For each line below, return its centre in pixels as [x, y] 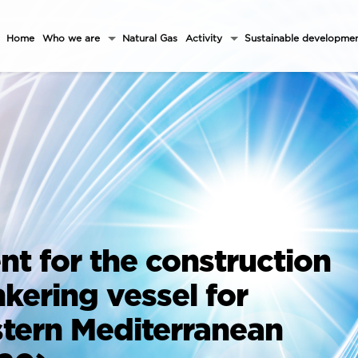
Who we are [71, 38]
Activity [203, 38]
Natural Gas [149, 38]
